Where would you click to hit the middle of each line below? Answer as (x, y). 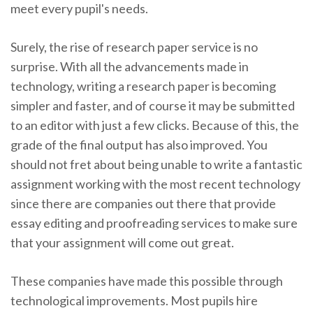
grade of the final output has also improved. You (139, 145)
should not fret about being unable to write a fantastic (156, 164)
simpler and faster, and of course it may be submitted (153, 105)
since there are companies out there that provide (143, 203)
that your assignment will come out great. (122, 242)
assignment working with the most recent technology (155, 184)
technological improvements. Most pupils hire (134, 300)
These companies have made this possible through (147, 281)
